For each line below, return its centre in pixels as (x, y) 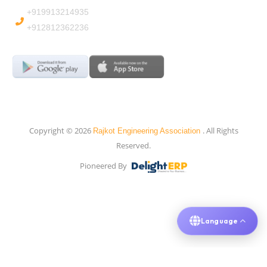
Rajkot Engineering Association (148, 131)
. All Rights (220, 131)
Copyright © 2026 (61, 131)
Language (219, 221)
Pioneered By (104, 166)
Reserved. (133, 146)
